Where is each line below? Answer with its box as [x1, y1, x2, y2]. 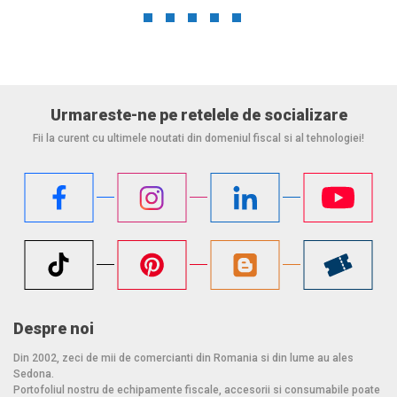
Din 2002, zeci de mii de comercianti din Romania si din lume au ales [13, 351, 354, 364]
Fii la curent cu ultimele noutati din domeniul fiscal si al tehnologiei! [33, 131, 364, 144]
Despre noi [13, 318, 94, 338]
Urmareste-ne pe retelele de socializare [50, 105, 347, 124]
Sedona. [13, 367, 54, 380]
